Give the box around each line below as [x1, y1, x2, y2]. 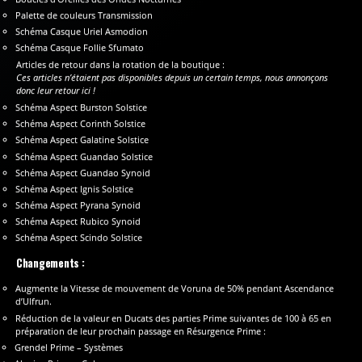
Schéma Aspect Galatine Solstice [15, 133, 149, 146]
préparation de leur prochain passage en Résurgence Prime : [15, 324, 267, 337]
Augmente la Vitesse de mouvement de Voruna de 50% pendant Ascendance [15, 282, 335, 295]
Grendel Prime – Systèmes [15, 340, 124, 353]
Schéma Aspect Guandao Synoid [15, 166, 151, 179]
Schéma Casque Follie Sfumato [15, 41, 145, 54]
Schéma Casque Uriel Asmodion [15, 25, 149, 38]
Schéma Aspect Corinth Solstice [15, 117, 146, 130]
